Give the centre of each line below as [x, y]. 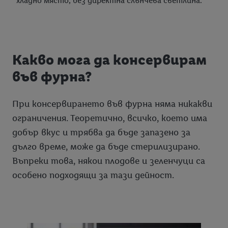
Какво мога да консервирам [109, 59]
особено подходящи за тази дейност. [93, 175]
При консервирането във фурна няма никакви [112, 104]
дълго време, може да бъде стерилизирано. [106, 146]
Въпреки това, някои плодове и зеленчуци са [109, 161]
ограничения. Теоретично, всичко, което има [110, 118]
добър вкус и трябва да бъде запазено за [101, 132]
